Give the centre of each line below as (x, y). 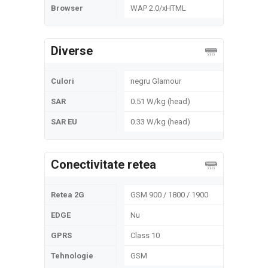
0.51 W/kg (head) (164, 101)
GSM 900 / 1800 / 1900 (169, 195)
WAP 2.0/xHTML (158, 8)
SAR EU (64, 122)
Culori (63, 81)
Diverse (72, 51)
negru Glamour (156, 81)
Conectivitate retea (103, 165)
